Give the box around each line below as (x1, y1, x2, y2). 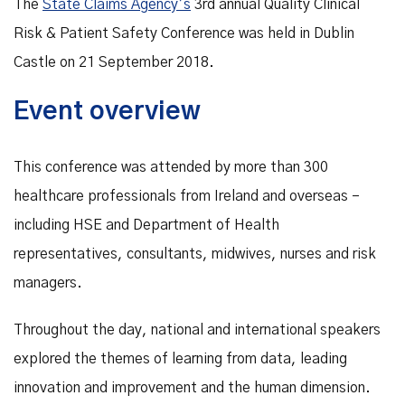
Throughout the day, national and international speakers (14, 323, 381, 337)
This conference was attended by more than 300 (14, 160, 328, 174)
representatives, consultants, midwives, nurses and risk (14, 247, 376, 261)
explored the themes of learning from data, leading (14, 352, 347, 366)
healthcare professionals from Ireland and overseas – (14, 189, 360, 203)
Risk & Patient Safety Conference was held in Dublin (14, 26, 354, 41)
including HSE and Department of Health (14, 218, 279, 232)
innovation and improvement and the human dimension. (14, 381, 371, 395)
